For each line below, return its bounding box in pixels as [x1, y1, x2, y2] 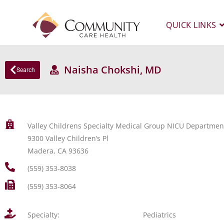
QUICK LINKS [166, 19, 216, 30]
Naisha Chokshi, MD [59, 63, 161, 76]
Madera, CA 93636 [27, 146, 88, 155]
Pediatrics [143, 210, 176, 219]
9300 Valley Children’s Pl [27, 133, 108, 143]
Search [16, 66, 35, 73]
